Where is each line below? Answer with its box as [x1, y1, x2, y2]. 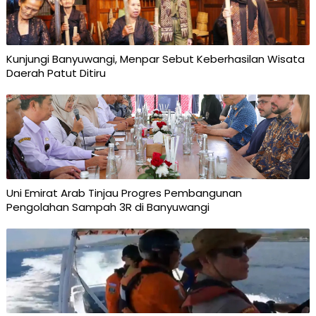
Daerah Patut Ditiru [6, 66, 106, 80]
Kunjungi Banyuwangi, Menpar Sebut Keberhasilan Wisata [6, 51, 305, 66]
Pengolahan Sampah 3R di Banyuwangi [6, 200, 209, 214]
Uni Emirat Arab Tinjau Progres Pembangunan [6, 186, 242, 200]
